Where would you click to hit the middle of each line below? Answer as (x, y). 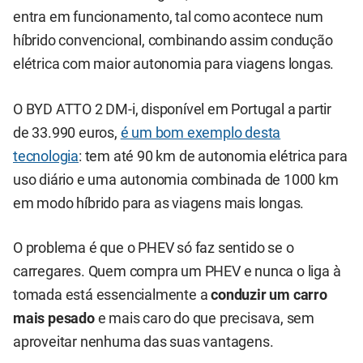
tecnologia (46, 156)
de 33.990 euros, (67, 132)
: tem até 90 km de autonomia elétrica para (213, 156)
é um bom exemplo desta (201, 132)
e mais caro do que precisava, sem (205, 318)
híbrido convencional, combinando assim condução (173, 41)
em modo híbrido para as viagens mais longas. (159, 203)
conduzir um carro (269, 295)
